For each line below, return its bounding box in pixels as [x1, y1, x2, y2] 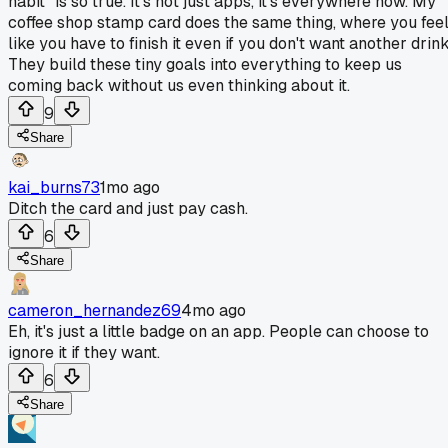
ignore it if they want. [8, 341, 160, 363]
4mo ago [181, 299, 246, 321]
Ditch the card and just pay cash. [8, 197, 248, 219]
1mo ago [100, 176, 160, 198]
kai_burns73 [8, 176, 100, 198]
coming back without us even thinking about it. [8, 74, 350, 96]
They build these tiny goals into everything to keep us [8, 53, 402, 75]
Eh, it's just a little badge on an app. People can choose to [8, 320, 429, 342]
